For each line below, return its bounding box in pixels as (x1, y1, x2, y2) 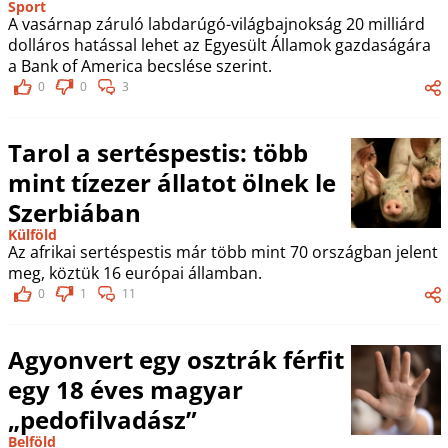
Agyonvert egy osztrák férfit (7, 343, 344, 376)
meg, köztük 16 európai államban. (7, 262, 262, 284)
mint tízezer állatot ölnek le (7, 166, 336, 199)
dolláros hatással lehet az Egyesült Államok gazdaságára (7, 34, 431, 56)
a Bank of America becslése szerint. (7, 55, 272, 77)
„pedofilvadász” (7, 403, 197, 436)
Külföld (7, 225, 57, 244)
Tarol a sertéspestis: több (7, 136, 308, 169)
